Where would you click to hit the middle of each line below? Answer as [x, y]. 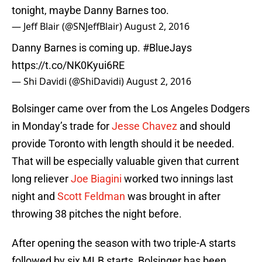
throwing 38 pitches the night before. [97, 214]
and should [204, 126]
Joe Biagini [96, 179]
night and [35, 196]
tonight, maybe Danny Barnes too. [90, 11]
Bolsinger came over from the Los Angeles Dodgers [131, 109]
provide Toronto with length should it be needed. [123, 144]
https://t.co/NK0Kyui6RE [68, 65]
